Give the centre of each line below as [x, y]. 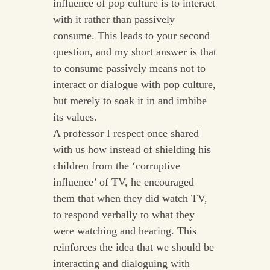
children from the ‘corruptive [116, 166]
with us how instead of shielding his [132, 150]
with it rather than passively [114, 20]
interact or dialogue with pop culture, [134, 85]
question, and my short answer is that [134, 52]
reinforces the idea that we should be [133, 247]
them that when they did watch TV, [130, 199]
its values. [75, 117]
